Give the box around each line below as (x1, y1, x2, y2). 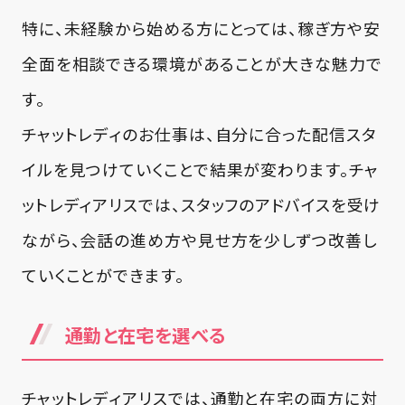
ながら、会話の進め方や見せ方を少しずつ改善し (21, 227, 377, 251)
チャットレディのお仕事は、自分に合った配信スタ (21, 121, 377, 146)
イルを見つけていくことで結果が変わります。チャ (21, 156, 379, 181)
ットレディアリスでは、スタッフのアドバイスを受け (21, 192, 381, 216)
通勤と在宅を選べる (64, 320, 226, 348)
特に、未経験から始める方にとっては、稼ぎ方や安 (21, 15, 381, 40)
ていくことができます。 (21, 262, 184, 287)
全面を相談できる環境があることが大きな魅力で (21, 51, 382, 75)
